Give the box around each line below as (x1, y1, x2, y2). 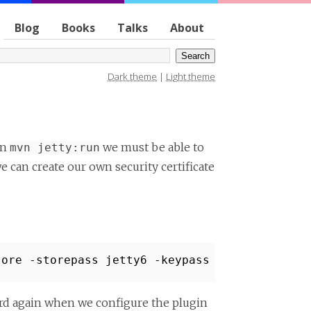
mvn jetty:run (10, 141, 100, 154)
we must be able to (100, 140, 204, 154)
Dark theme (108, 70, 157, 83)
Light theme (166, 70, 215, 83)
